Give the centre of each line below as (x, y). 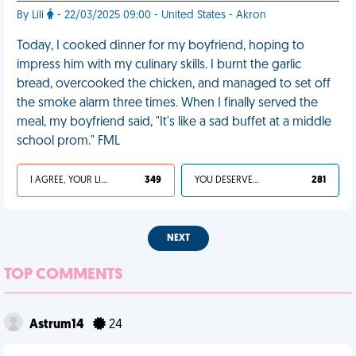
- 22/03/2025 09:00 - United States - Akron (160, 15)
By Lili (32, 15)
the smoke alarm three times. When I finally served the (167, 103)
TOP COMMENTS (64, 275)
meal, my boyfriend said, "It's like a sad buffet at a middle (174, 122)
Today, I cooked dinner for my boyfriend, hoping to (161, 46)
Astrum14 (58, 325)
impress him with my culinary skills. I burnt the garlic (159, 65)
